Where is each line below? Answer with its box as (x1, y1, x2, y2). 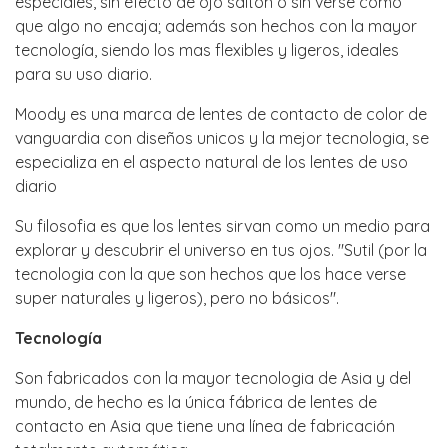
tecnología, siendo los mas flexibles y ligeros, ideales (15, 40, 399, 61)
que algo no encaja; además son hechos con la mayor (15, 16, 417, 37)
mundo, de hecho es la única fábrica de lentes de (15, 392, 377, 413)
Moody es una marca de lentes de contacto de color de (15, 104, 427, 125)
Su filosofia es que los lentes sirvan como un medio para (15, 216, 430, 237)
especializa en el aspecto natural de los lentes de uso (15, 152, 408, 173)
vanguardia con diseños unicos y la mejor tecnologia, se (15, 128, 429, 149)
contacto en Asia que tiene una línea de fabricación (15, 416, 395, 437)
